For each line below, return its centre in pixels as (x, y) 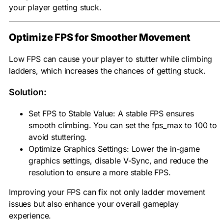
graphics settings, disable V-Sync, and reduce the (119, 161)
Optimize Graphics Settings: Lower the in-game (114, 149)
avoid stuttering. (58, 137)
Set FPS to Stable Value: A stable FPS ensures (111, 113)
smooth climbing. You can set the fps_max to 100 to (123, 125)
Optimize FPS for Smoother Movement (100, 38)
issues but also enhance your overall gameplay (94, 204)
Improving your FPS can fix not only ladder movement (107, 192)
